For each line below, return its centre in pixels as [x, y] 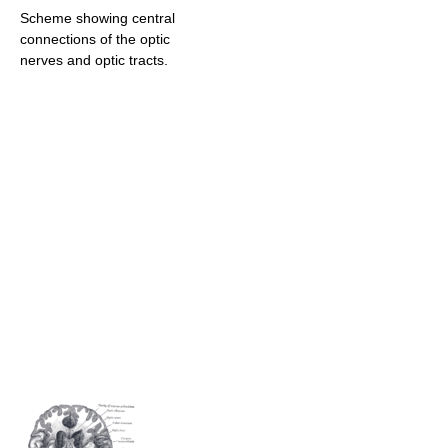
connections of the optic [95, 38]
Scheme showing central [97, 17]
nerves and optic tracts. [94, 59]
